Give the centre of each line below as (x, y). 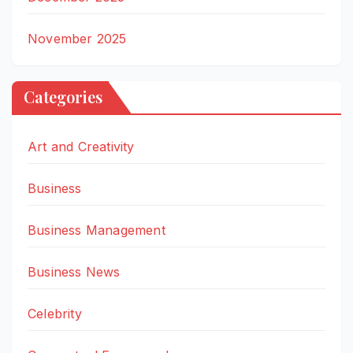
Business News (74, 271)
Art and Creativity (81, 146)
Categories (63, 96)
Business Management (97, 230)
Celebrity (55, 313)
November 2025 (77, 39)
